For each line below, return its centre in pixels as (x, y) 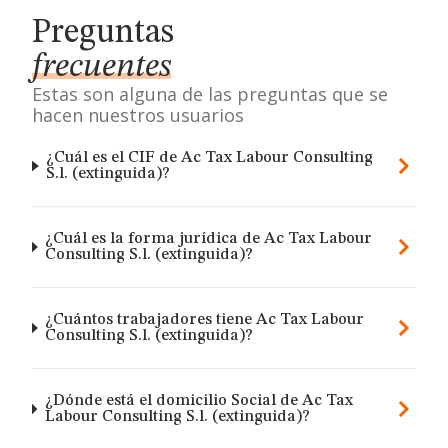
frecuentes (101, 67)
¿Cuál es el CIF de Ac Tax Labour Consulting (210, 158)
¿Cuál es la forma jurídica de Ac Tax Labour (209, 239)
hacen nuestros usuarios (138, 115)
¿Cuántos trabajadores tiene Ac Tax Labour (205, 320)
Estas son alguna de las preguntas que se (210, 94)
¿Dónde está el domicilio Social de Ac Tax (198, 401)
